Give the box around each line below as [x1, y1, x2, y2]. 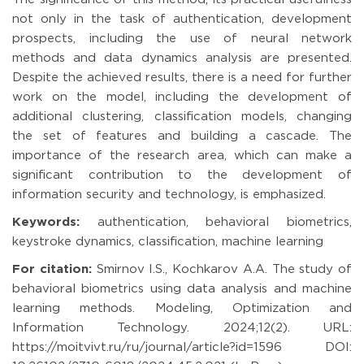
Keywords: [12, 216, 80, 227]
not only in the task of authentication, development [12, 13, 352, 24]
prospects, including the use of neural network [12, 32, 352, 44]
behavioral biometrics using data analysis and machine [12, 283, 352, 294]
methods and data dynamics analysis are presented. [12, 52, 352, 63]
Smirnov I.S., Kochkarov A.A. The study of [91, 263, 352, 275]
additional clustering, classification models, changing [12, 110, 352, 122]
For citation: [12, 263, 92, 275]
